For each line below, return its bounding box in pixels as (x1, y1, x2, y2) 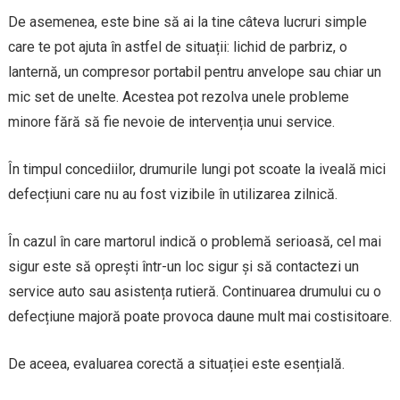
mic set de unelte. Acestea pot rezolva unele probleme (7, 87, 349, 105)
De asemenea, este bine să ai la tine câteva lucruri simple (7, 12, 367, 30)
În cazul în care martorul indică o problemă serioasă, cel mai (7, 232, 381, 250)
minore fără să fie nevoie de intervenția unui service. (7, 112, 335, 130)
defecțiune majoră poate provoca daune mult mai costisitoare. (7, 307, 392, 325)
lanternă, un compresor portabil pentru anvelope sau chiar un (7, 62, 381, 80)
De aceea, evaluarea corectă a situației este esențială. (7, 354, 345, 372)
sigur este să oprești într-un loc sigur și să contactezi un (7, 257, 359, 275)
